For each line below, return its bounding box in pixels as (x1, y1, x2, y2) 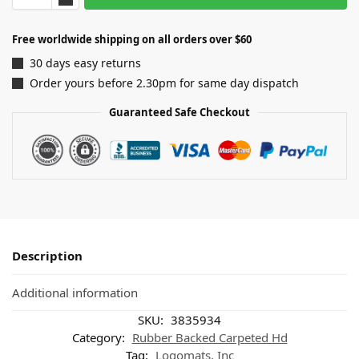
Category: (71, 329, 128, 345)
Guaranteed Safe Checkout (109, 105, 250, 120)
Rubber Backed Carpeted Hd (131, 329, 288, 345)
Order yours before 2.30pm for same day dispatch (30, 75, 299, 91)
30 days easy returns (30, 54, 141, 71)
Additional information (12, 284, 138, 301)
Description (12, 248, 83, 264)
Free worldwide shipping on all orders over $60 (12, 31, 252, 46)
